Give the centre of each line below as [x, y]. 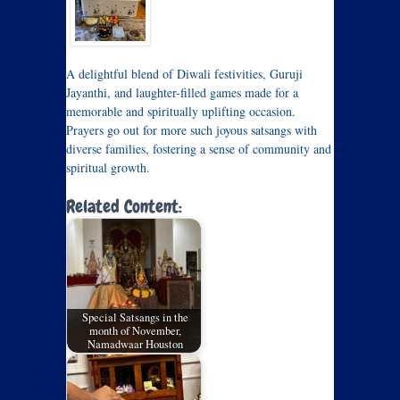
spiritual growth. [108, 167]
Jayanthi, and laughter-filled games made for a [182, 92]
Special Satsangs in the [136, 317]
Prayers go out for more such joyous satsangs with [192, 129]
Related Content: [124, 206]
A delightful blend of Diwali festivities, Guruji [184, 73]
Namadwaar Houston [136, 344]
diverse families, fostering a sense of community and [199, 148]
